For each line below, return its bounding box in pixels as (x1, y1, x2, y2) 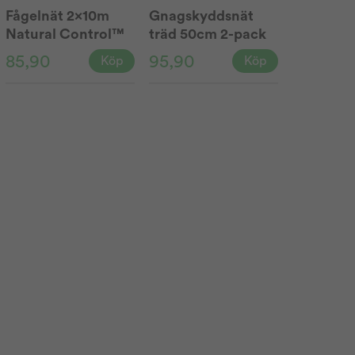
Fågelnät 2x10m (5, 9, 109, 24)
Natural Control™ (5, 27, 124, 42)
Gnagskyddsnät (148, 9, 254, 24)
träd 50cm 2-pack (148, 27, 266, 42)
